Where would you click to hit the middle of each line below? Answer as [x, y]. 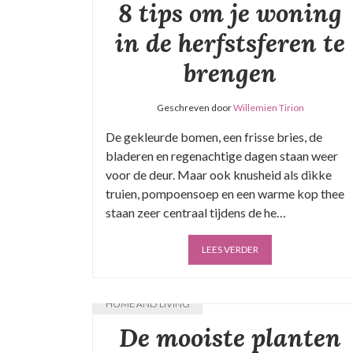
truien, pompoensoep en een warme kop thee [225, 193]
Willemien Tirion [268, 108]
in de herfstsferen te [230, 43]
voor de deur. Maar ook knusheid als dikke [219, 175]
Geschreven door [195, 108]
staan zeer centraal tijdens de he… [196, 212]
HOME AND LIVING [148, 304]
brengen [230, 73]
